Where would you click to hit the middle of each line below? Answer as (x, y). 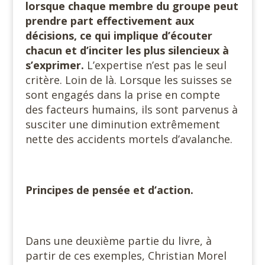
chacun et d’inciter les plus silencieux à (127, 50)
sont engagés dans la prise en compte (122, 95)
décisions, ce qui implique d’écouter (119, 35)
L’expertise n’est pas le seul (155, 65)
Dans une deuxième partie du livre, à (118, 241)
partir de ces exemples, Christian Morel (126, 256)
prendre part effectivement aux (109, 21)
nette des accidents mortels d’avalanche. (129, 139)
